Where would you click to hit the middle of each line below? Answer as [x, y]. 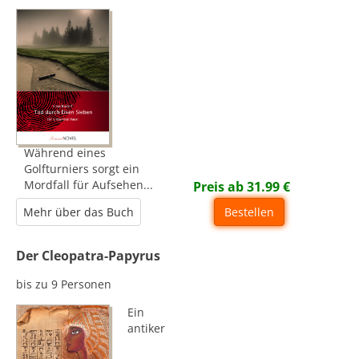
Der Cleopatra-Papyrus [89, 256]
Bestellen [250, 212]
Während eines [65, 153]
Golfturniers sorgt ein [82, 169]
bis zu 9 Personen [64, 284]
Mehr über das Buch [79, 212]
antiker [147, 329]
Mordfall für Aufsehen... [89, 185]
